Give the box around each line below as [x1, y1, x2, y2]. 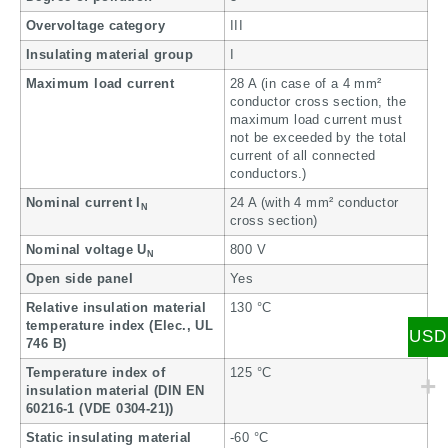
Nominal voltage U [26, 243, 147, 258]
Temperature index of [26, 366, 166, 381]
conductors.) [230, 167, 307, 182]
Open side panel [26, 272, 133, 287]
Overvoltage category [26, 19, 165, 34]
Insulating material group [26, 48, 193, 63]
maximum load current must [230, 113, 402, 128]
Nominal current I [26, 196, 141, 211]
